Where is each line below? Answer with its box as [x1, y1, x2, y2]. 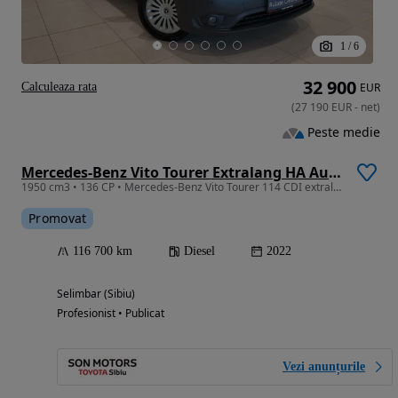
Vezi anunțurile [283, 360, 365, 374]
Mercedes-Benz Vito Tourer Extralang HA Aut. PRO [329, 163, 341, 183]
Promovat [28, 210, 87, 227]
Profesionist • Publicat [57, 306, 164, 322]
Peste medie [307, 123, 380, 141]
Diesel [184, 244, 215, 259]
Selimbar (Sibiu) [57, 286, 135, 302]
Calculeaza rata [21, 80, 97, 94]
